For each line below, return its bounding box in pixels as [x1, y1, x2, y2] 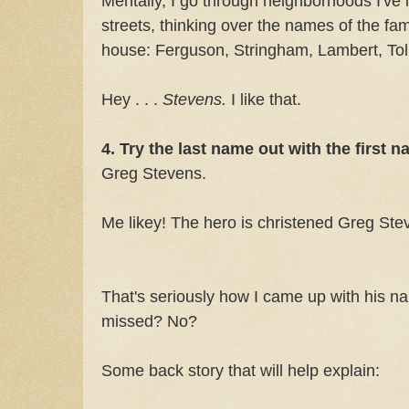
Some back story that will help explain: [101, 360, 380, 380]
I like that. [231, 89, 301, 109]
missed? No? [101, 310, 197, 330]
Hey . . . [101, 89, 163, 109]
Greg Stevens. [101, 163, 206, 183]
